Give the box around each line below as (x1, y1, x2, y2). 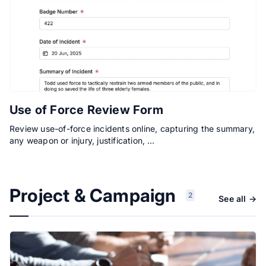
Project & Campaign (9, 185, 176, 207)
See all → (218, 194, 256, 204)
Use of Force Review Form (9, 103, 163, 118)
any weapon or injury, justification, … (9, 135, 155, 146)
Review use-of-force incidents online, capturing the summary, (9, 123, 255, 134)
